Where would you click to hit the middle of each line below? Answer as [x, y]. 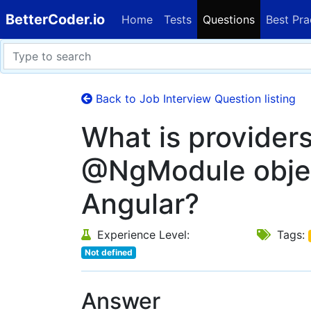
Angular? [140, 204]
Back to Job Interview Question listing [194, 99]
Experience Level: [142, 235]
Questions [229, 19]
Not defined [108, 252]
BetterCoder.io [55, 19]
